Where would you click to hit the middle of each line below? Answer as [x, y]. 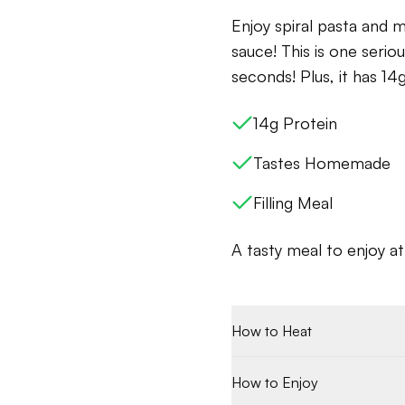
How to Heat [272, 331]
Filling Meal [293, 202]
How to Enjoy [275, 382]
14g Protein [295, 123]
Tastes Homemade [322, 163]
